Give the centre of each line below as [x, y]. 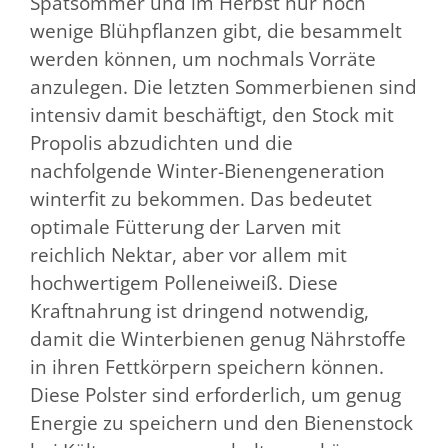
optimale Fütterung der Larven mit [185, 226]
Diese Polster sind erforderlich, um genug [215, 394]
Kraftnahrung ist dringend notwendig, [199, 310]
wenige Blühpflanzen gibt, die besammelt [216, 30]
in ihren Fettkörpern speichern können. [207, 366]
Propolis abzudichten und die [161, 142]
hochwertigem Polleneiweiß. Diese [184, 282]
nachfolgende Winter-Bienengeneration [207, 170]
